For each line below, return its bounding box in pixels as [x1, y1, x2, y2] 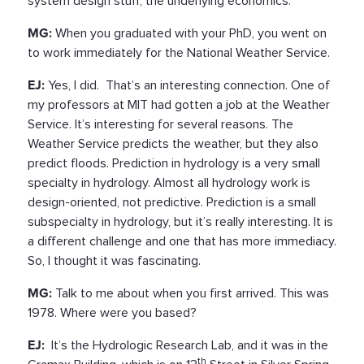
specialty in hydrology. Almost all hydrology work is [28, 175, 310, 189]
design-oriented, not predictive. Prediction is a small [28, 195, 316, 209]
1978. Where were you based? [28, 305, 197, 319]
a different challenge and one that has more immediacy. [28, 234, 336, 248]
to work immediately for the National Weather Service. [28, 45, 330, 59]
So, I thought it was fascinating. [28, 253, 201, 267]
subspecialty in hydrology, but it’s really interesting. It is [28, 214, 333, 228]
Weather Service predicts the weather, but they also [28, 136, 318, 150]
